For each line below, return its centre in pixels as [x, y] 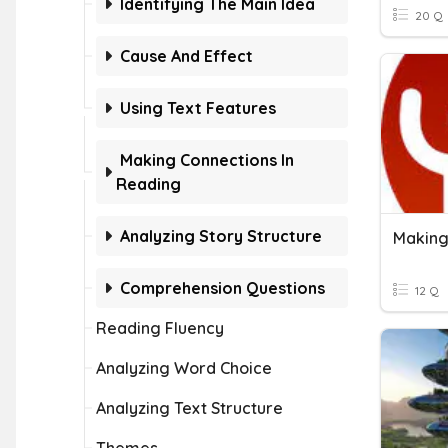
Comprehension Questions [222, 288]
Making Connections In [207, 160]
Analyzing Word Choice [184, 368]
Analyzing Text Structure [189, 408]
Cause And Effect [186, 56]
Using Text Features [198, 108]
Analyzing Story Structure [221, 236]
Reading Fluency [160, 328]
